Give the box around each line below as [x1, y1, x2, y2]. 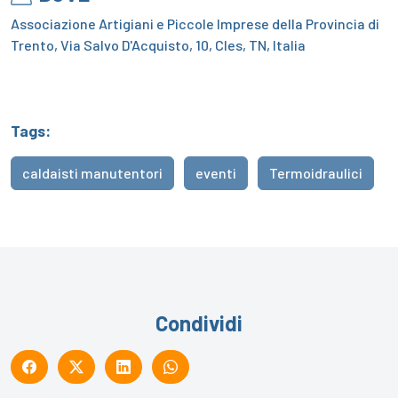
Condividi [155, 309, 243, 336]
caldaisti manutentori [22, 163, 163, 181]
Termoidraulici [269, 163, 362, 181]
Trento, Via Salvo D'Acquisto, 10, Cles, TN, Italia [11, 36, 306, 53]
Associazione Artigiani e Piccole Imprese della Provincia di [11, 14, 379, 32]
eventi [195, 163, 236, 181]
